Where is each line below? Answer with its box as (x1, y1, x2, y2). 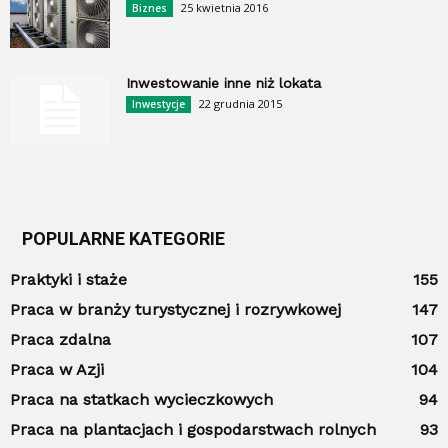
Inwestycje (132, 97, 185, 112)
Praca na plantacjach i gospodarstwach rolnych (10, 420, 376, 440)
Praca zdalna (10, 330, 111, 350)
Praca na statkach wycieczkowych (10, 390, 273, 410)
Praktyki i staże (10, 270, 127, 290)
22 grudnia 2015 (199, 96, 282, 112)
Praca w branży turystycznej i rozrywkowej (10, 300, 341, 320)
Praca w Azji (10, 360, 104, 380)
